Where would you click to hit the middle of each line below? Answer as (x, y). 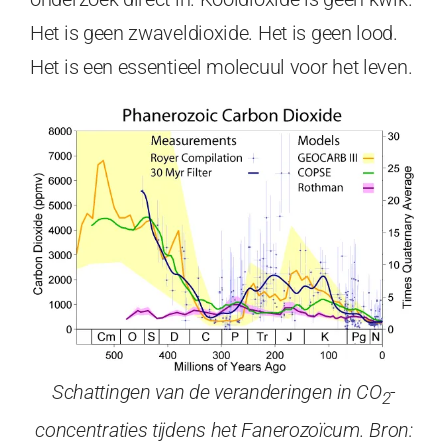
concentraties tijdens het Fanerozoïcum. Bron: (224, 429)
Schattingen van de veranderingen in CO (216, 391)
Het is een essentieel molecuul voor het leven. (221, 67)
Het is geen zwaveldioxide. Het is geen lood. (214, 33)
